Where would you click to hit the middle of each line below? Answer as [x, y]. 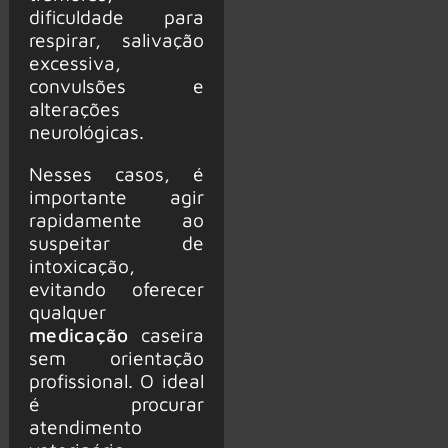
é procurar [116, 403]
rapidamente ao [116, 219]
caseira [166, 334]
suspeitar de [116, 242]
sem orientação [116, 357]
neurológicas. [86, 131]
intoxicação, [81, 265]
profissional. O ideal [116, 380]
